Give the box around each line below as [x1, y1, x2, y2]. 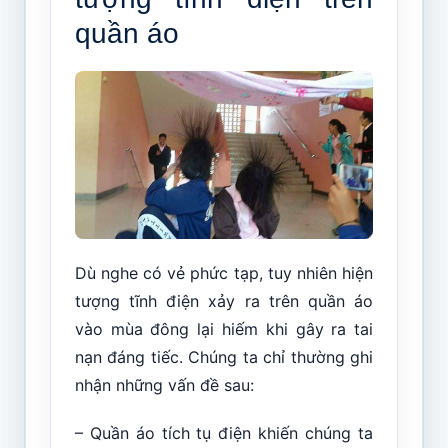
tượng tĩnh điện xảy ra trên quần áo [74, 290, 374, 311]
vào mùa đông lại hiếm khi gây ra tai [74, 318, 374, 339]
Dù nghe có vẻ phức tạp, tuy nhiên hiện [74, 262, 374, 283]
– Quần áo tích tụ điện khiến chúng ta [74, 422, 374, 443]
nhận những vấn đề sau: [74, 374, 254, 395]
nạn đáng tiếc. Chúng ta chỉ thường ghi [74, 346, 374, 367]
